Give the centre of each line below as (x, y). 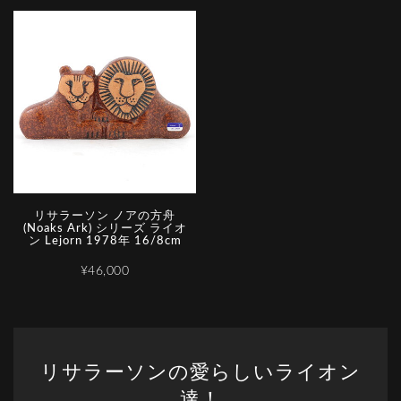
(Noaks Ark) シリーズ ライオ (105, 229)
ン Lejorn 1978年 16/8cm (105, 242)
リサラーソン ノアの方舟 (105, 217)
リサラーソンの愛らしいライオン (200, 372)
